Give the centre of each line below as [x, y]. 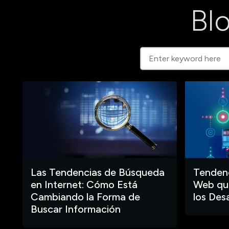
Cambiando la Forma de [85, 197]
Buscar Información [76, 209]
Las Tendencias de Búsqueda [98, 172]
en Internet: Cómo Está [84, 185]
